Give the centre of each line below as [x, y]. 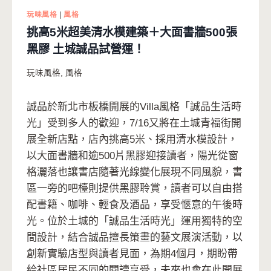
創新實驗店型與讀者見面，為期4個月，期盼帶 [132, 253]
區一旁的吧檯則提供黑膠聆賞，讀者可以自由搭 [135, 188]
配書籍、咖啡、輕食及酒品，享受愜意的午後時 [135, 204]
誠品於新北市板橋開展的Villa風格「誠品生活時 [134, 106]
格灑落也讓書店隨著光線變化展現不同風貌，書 [135, 172]
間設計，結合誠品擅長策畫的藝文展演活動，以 [135, 237]
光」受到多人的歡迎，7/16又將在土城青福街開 [134, 123]
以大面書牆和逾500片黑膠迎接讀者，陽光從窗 [132, 155]
